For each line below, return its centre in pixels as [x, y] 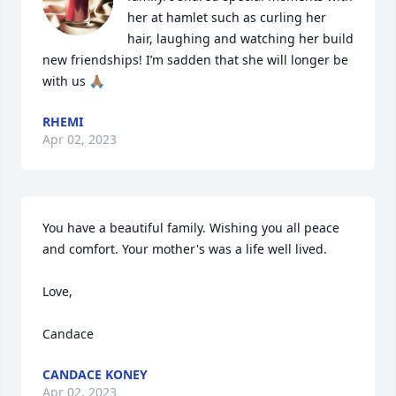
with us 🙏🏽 [73, 81]
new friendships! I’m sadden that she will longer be [195, 60]
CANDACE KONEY [95, 374]
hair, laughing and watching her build [240, 38]
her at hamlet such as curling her [227, 17]
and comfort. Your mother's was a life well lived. [185, 249]
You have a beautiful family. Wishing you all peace [191, 228]
